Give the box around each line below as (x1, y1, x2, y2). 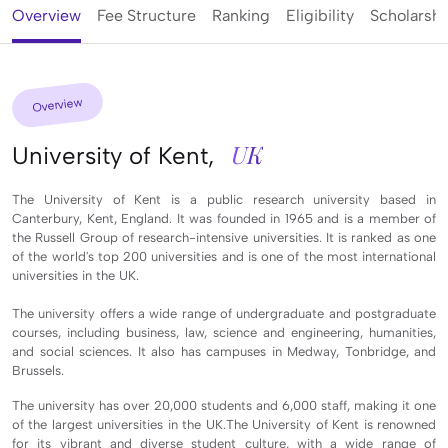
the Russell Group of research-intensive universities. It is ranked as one (12, 229, 436, 245)
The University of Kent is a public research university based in (12, 191, 436, 207)
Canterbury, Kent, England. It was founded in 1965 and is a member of (12, 210, 436, 226)
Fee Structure (97, 5, 196, 25)
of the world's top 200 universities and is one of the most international (12, 248, 436, 264)
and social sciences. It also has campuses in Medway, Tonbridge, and (12, 343, 436, 359)
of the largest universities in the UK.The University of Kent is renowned (12, 416, 436, 432)
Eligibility (286, 5, 354, 25)
